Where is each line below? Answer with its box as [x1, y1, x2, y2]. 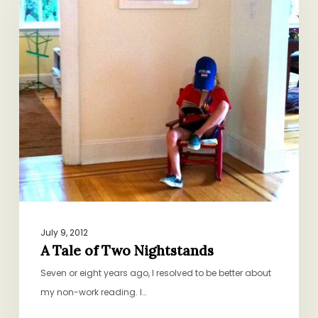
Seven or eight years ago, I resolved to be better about [40, 267, 271, 280]
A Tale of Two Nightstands [40, 242, 214, 260]
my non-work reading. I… [40, 286, 146, 299]
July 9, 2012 [40, 226, 88, 239]
